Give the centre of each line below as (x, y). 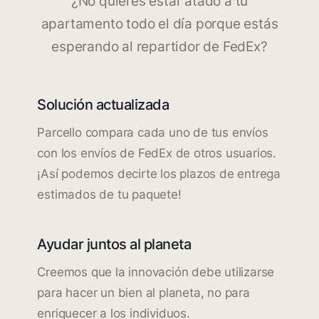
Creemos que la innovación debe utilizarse (156, 272)
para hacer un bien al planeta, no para (143, 292)
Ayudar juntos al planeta (114, 244)
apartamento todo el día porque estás (159, 23)
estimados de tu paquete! (109, 194)
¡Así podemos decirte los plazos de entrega (159, 173)
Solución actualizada (103, 104)
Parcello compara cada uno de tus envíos (153, 132)
